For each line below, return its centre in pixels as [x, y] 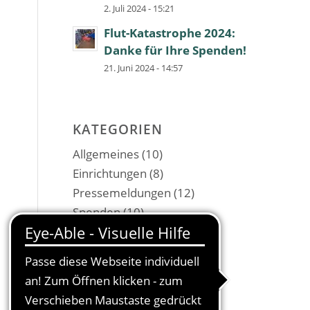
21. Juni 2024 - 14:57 [144, 68]
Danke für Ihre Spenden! [175, 50]
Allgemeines [106, 154]
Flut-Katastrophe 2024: [170, 33]
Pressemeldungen [122, 193]
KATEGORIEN [118, 129]
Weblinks [98, 251]
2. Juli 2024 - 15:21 [139, 8]
